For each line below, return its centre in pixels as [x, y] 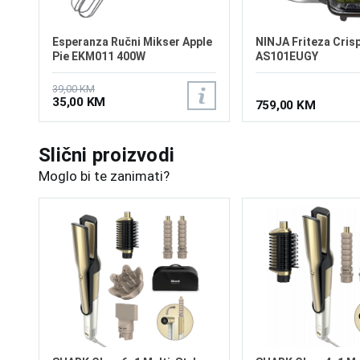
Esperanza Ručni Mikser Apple [132, 42]
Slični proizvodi [106, 155]
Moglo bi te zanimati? [104, 176]
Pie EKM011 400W [99, 56]
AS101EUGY [286, 56]
